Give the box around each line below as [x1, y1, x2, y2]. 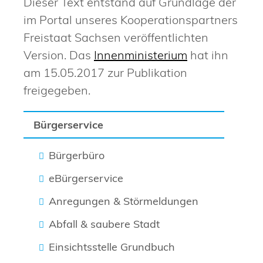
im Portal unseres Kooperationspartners [23, 12, 238, 27]
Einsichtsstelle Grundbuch [49, 240, 176, 254]
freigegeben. [23, 82, 90, 97]
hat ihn [187, 47, 228, 62]
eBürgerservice [49, 171, 124, 185]
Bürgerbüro [49, 148, 105, 162]
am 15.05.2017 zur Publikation [23, 65, 187, 80]
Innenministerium [94, 47, 187, 62]
